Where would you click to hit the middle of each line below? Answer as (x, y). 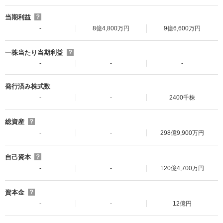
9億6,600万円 (182, 29)
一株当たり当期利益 (34, 53)
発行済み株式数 (28, 87)
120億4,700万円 (182, 168)
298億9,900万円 (182, 133)
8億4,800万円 (111, 29)
